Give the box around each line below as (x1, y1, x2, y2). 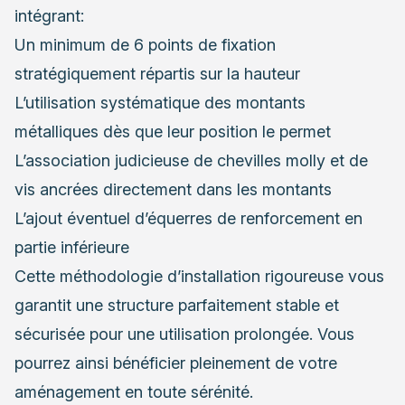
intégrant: (14, 6, 84, 26)
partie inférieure (14, 238, 129, 258)
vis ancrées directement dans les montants (14, 180, 332, 200)
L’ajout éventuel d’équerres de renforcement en (14, 209, 363, 229)
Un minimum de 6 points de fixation (14, 35, 276, 55)
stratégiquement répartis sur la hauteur (14, 64, 300, 84)
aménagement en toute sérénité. (14, 382, 253, 402)
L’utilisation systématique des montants (14, 93, 306, 113)
